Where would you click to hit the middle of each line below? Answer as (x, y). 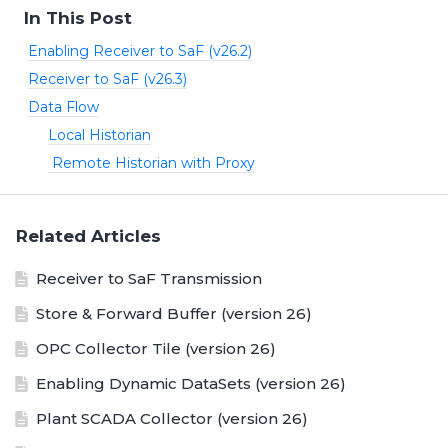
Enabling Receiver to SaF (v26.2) (140, 51)
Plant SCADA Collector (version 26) (172, 419)
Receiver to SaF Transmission (149, 279)
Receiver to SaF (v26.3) (107, 79)
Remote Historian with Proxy (151, 163)
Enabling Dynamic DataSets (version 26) (191, 384)
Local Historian (99, 135)
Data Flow (63, 107)
